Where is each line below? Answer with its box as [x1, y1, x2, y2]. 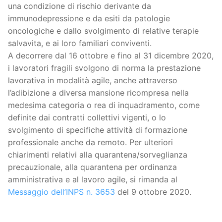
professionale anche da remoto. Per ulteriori [8, 137, 173, 148]
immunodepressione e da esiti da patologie [8, 13, 170, 24]
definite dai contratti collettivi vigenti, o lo [8, 112, 166, 123]
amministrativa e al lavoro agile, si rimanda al [8, 174, 177, 185]
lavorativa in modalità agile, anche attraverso [8, 75, 177, 86]
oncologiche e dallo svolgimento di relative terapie [8, 26, 199, 36]
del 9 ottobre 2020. [115, 187, 191, 197]
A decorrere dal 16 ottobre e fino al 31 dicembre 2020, [8, 51, 214, 61]
